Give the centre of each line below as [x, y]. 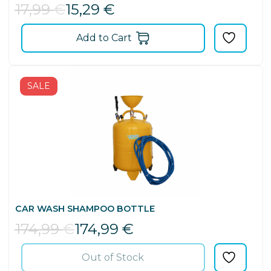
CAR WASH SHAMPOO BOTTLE [85, 208]
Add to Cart [104, 38]
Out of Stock [113, 257]
